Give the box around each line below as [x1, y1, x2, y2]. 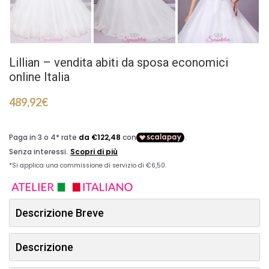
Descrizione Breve [16, 206, 104, 219]
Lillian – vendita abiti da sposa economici [9, 55, 228, 70]
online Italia [9, 69, 70, 84]
